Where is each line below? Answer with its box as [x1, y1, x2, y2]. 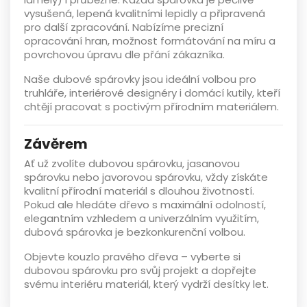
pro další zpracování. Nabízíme [24, 20, 184, 35]
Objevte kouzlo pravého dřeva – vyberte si [24, 249, 241, 265]
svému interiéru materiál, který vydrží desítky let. [24, 277, 269, 292]
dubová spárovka [24, 225, 112, 240]
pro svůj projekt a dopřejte [118, 263, 256, 278]
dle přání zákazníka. [122, 47, 225, 62]
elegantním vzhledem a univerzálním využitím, [24, 211, 259, 226]
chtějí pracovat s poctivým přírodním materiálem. [24, 99, 279, 114]
